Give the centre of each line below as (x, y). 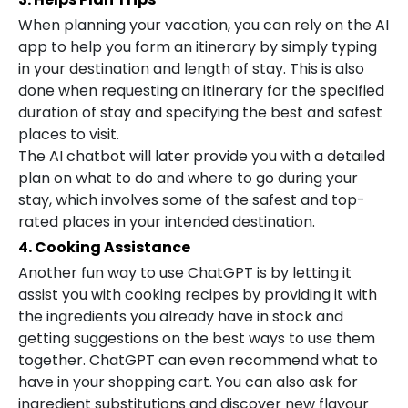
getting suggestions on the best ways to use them (197, 338)
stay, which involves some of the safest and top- (192, 200)
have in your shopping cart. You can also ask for (188, 382)
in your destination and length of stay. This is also (191, 69)
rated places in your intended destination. (167, 222)
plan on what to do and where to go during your (188, 178)
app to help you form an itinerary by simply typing (198, 47)
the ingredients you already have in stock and (181, 316)
